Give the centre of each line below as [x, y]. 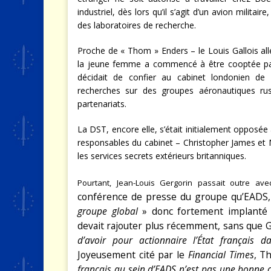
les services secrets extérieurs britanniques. [162, 156]
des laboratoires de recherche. [137, 25]
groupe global [108, 211]
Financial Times [221, 255]
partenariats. [102, 104]
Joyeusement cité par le [133, 255]
